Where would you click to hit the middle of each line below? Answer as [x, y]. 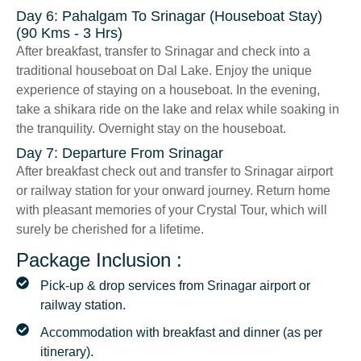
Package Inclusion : [99, 260]
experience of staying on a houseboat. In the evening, [168, 90]
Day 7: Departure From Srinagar [120, 154]
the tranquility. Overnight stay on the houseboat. [151, 129]
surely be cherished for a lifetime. [110, 230]
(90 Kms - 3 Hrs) [69, 33]
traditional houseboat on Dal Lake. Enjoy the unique [164, 71]
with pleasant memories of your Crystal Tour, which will [172, 210]
